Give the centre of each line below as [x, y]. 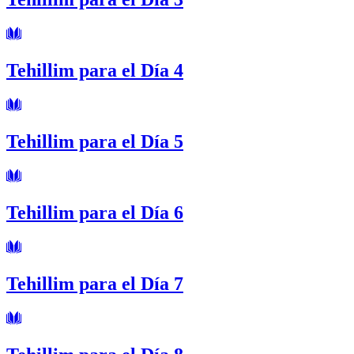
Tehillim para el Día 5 [95, 141]
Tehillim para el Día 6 [95, 212]
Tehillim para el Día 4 [95, 70]
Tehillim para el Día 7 [95, 283]
